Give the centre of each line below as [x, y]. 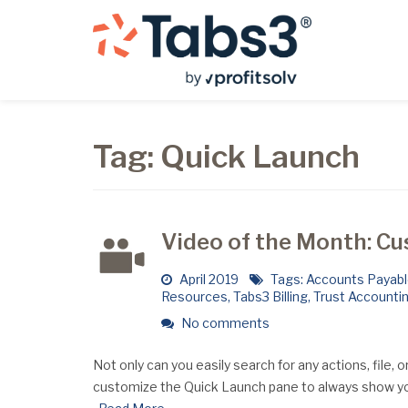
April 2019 [213, 279]
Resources [194, 296]
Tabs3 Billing [270, 296]
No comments [224, 323]
